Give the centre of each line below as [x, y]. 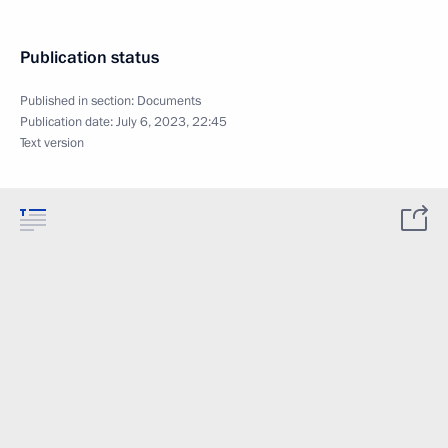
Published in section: [78, 100]
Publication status [89, 57]
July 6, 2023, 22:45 [171, 121]
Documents [169, 100]
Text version [52, 142]
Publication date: [68, 121]
